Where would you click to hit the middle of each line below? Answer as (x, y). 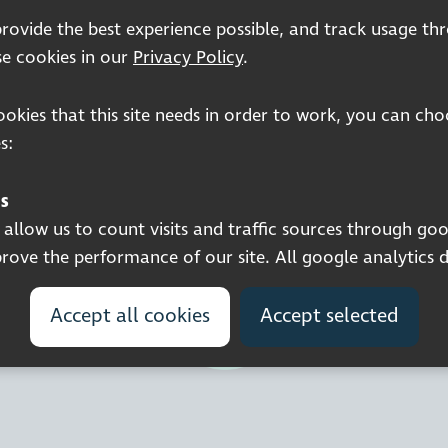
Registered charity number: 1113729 (224, 119)
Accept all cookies (129, 316)
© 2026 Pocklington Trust (224, 199)
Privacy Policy (188, 57)
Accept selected (329, 316)
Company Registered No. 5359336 (224, 159)
